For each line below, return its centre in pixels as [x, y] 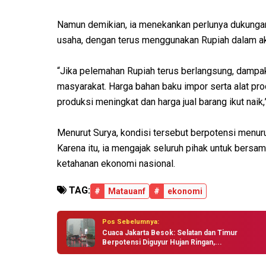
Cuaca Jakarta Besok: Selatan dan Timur [170, 233]
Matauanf [127, 191]
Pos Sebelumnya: [131, 222]
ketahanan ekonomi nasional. [116, 164]
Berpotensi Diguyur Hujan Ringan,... [162, 243]
